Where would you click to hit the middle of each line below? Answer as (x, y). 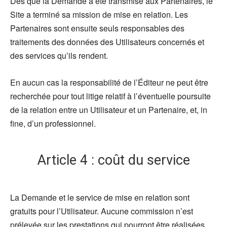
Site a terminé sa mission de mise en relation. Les (99, 14)
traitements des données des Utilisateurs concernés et (107, 42)
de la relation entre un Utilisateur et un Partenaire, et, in (109, 109)
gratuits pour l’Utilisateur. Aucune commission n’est (102, 211)
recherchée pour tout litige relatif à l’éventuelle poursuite (110, 96)
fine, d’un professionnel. (53, 123)
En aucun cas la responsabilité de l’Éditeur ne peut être (109, 82)
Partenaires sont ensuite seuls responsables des (97, 28)
